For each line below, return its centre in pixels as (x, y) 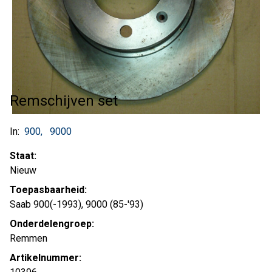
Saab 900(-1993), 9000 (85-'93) (76, 204)
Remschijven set (64, 101)
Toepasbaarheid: (48, 190)
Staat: (23, 156)
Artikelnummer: (46, 258)
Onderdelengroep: (52, 224)
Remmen (29, 238)
